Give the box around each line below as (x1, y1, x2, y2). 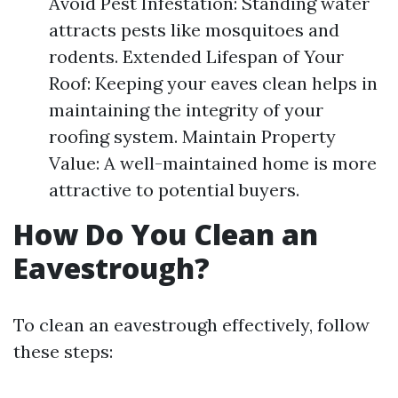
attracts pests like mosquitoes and (49, 19, 339, 41)
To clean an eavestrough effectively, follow (13, 314, 370, 336)
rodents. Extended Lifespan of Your (49, 45, 344, 68)
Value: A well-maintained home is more (49, 152, 377, 174)
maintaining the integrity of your (49, 99, 323, 121)
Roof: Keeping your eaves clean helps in (49, 72, 378, 94)
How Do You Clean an (13, 215, 318, 253)
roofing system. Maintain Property (49, 125, 336, 147)
